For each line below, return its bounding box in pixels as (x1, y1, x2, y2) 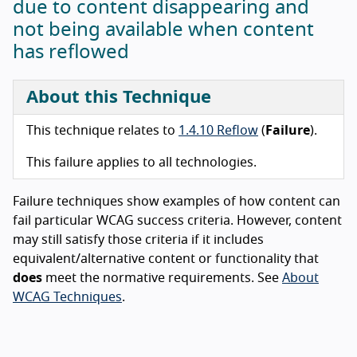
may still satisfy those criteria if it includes (13, 233, 264, 247)
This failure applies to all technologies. (26, 156, 257, 170)
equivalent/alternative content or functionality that (13, 253, 319, 266)
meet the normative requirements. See (42, 272, 282, 285)
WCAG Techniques (13, 291, 122, 304)
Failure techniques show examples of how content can (13, 195, 340, 209)
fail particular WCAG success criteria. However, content (13, 214, 342, 228)
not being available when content (13, 21, 314, 41)
